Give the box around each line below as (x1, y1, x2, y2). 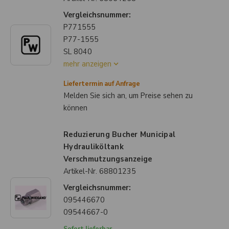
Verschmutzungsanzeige (63, 153, 152, 165)
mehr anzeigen (63, 58, 111, 70)
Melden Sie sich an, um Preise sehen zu (63, 90, 193, 101)
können (63, 102, 87, 113)
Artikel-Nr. (63, 166, 99, 177)
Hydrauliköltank (63, 141, 124, 152)
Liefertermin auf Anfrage (63, 79, 140, 88)
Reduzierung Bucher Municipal (63, 129, 175, 140)
